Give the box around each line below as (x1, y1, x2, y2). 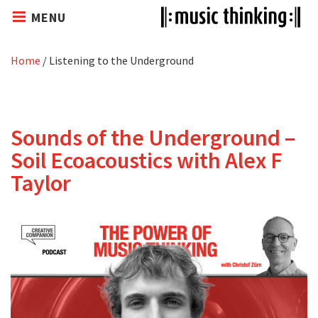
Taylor (11, 169, 71, 197)
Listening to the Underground (49, 53, 194, 67)
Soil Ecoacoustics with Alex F (11, 146, 283, 175)
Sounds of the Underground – (11, 124, 295, 152)
